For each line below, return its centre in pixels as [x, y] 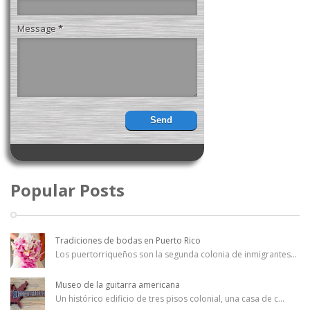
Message [38, 28]
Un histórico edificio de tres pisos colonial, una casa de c [167, 299]
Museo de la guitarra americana [118, 285]
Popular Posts [67, 190]
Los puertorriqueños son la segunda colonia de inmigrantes [173, 255]
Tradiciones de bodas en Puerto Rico [128, 240]
